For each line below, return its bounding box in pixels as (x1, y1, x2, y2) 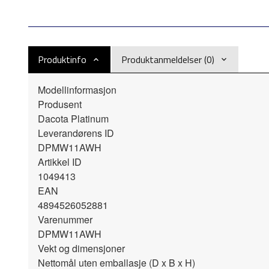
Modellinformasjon (38, 83, 116, 97)
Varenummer (38, 213, 92, 226)
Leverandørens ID (38, 126, 114, 140)
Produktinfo (38, 52, 86, 67)
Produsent (38, 97, 82, 111)
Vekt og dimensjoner (38, 241, 125, 255)
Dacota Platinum (38, 112, 109, 125)
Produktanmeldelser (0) (121, 52, 214, 67)
